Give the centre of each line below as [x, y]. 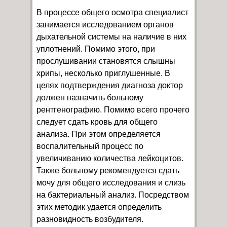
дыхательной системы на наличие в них [111, 37]
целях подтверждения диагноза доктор [110, 86]
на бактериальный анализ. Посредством [113, 195]
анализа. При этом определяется [99, 134]
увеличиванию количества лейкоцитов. [110, 159]
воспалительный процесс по [90, 146]
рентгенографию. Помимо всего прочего [113, 110]
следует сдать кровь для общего [97, 122]
